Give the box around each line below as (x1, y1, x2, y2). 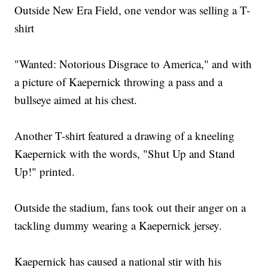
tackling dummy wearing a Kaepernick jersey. (14, 218, 223, 233)
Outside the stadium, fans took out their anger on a (14, 200, 246, 215)
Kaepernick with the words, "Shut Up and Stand (14, 146, 236, 162)
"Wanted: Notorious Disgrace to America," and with (14, 56, 252, 72)
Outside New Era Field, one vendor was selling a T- (14, 2, 251, 18)
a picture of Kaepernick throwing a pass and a (14, 74, 223, 90)
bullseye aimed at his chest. (14, 92, 138, 108)
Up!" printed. (14, 164, 75, 179)
